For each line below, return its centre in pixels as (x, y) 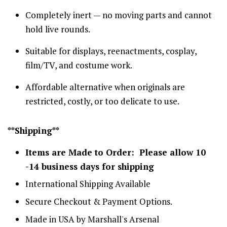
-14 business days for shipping (90, 166)
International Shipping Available (88, 184)
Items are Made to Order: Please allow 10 (116, 152)
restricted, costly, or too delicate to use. (102, 101)
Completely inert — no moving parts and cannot (119, 15)
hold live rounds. (58, 29)
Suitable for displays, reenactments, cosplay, (111, 51)
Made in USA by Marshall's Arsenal (92, 219)
